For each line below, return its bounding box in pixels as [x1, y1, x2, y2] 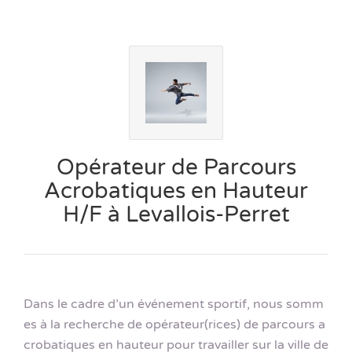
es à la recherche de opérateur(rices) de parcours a [24, 317, 325, 332]
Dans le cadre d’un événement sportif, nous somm [24, 296, 324, 312]
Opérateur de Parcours [56, 154, 296, 181]
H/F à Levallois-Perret [62, 201, 290, 228]
